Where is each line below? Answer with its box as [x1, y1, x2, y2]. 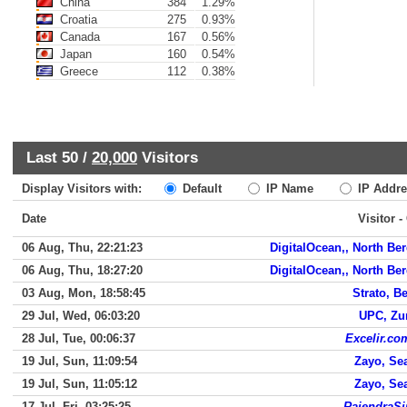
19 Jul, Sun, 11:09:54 [22, 354, 137, 368]
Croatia [56, 13, 97, 26]
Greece [56, 65, 98, 78]
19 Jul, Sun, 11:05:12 [22, 377, 137, 391]
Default [179, 182, 222, 195]
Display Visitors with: [22, 182, 160, 195]
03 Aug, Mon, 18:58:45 [22, 286, 145, 300]
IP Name [263, 182, 313, 195]
